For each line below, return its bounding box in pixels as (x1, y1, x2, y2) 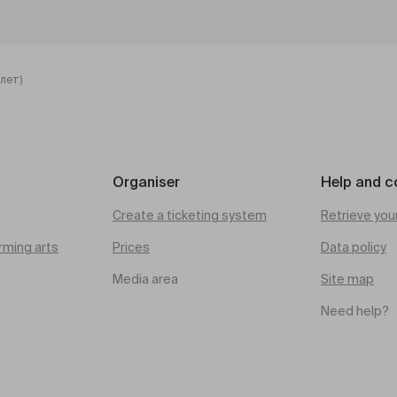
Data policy (321, 242, 386, 254)
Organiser (113, 176, 180, 191)
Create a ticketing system (113, 210, 267, 222)
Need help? (321, 306, 389, 318)
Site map (321, 274, 374, 286)
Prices (113, 242, 150, 254)
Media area (113, 274, 178, 286)
